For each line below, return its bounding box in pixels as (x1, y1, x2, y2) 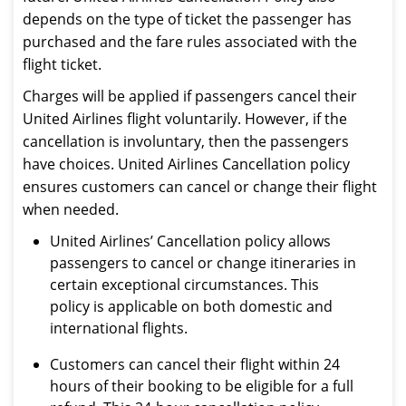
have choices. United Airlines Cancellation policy (23, 154, 350, 174)
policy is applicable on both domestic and (50, 296, 333, 316)
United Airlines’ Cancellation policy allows (50, 231, 331, 251)
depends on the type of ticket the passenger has (23, 9, 352, 29)
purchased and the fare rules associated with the (23, 32, 357, 52)
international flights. (50, 318, 188, 338)
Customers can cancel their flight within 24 (50, 354, 340, 374)
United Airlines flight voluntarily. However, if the (23, 109, 347, 129)
